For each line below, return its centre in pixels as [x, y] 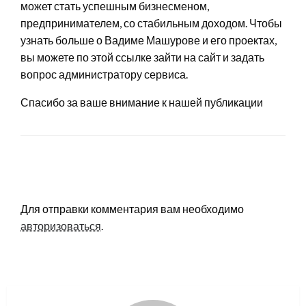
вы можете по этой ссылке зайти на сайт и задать [142, 57]
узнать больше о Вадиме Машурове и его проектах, [149, 40]
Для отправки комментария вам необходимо [132, 208]
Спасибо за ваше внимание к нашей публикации [142, 102]
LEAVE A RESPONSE [76, 185]
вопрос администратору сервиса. [104, 74]
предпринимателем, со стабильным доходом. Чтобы [151, 23]
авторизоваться [61, 225]
